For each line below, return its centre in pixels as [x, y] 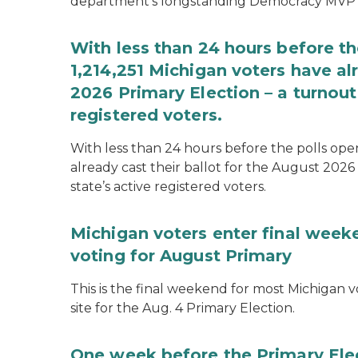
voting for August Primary [181, 256]
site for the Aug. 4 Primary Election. [183, 308]
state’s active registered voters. [168, 187]
